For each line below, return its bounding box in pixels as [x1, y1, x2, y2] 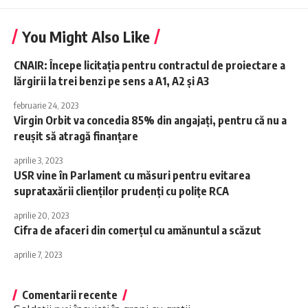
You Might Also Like [22, 27, 150, 47]
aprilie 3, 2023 [14, 155, 63, 166]
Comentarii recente [22, 288, 118, 302]
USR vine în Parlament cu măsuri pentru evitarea [14, 168, 250, 183]
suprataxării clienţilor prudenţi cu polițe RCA [14, 184, 229, 199]
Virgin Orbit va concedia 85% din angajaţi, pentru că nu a [14, 113, 287, 128]
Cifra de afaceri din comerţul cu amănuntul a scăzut [14, 223, 261, 238]
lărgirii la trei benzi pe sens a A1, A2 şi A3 [14, 74, 209, 89]
